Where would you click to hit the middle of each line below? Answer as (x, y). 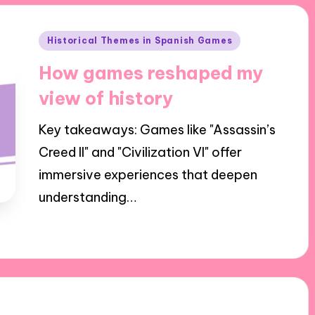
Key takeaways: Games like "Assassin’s (157, 129)
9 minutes (146, 228)
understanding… (87, 197)
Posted (59, 38)
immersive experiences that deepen (148, 174)
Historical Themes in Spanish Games (140, 40)
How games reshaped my (150, 72)
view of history (105, 98)
